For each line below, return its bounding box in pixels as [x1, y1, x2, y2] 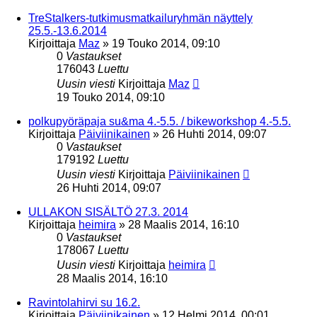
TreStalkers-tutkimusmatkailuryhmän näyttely [28, 11, 253, 24]
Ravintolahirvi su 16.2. [28, 296, 140, 309]
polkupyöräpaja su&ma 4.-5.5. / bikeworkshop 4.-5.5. [28, 115, 291, 127]
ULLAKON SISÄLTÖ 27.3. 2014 [28, 205, 188, 218]
